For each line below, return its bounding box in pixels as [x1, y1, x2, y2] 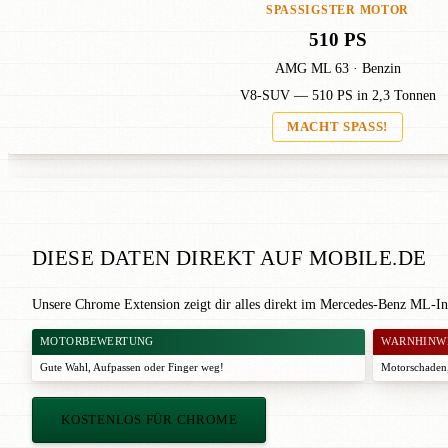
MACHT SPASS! [287, 120, 388, 135]
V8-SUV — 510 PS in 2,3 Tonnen [239, 88, 436, 104]
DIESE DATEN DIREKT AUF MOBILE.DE [32, 245, 427, 270]
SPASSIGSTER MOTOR [265, 3, 400, 18]
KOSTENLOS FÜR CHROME [61, 413, 238, 428]
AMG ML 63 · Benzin [274, 60, 401, 77]
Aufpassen [93, 362, 141, 374]
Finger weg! [168, 362, 224, 374]
